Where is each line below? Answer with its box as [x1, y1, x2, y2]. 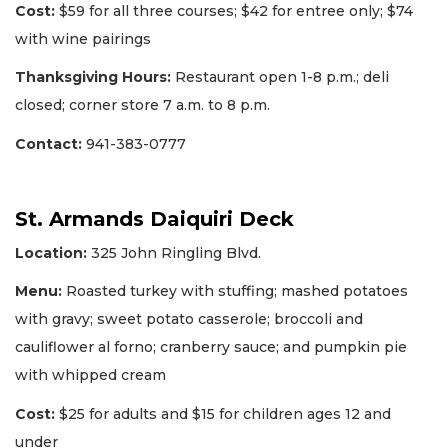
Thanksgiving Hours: [15, 68, 171, 87]
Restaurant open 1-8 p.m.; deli [171, 68, 389, 87]
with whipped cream [15, 366, 166, 385]
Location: [15, 243, 87, 262]
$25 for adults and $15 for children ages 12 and [59, 404, 391, 423]
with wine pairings [15, 29, 151, 48]
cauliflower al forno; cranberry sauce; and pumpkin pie [15, 338, 407, 357]
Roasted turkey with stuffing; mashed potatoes [66, 282, 408, 301]
